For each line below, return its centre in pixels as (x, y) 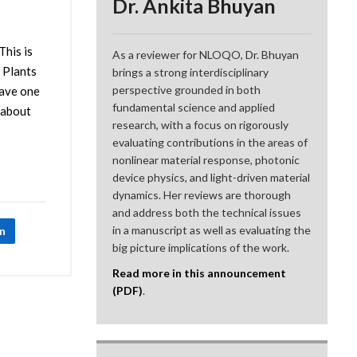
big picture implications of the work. (201, 248)
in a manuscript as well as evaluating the (212, 230)
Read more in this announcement (200, 273)
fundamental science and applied (194, 108)
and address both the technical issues (207, 213)
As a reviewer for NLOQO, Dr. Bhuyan (206, 55)
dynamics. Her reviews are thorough (202, 195)
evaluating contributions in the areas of (210, 143)
